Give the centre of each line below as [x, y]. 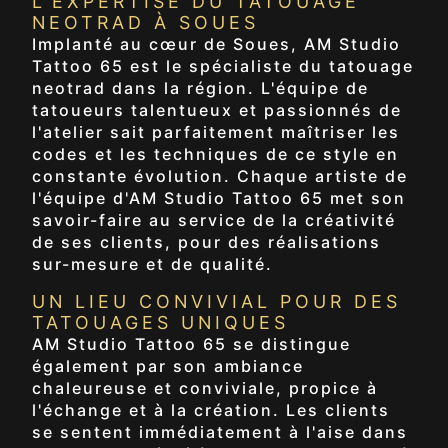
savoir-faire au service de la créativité [214, 219]
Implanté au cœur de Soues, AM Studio [216, 43]
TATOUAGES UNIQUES [160, 322]
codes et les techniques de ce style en [215, 153]
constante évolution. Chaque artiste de [220, 175]
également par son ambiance [168, 365]
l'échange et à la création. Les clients [211, 409]
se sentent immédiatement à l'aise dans [220, 431]
